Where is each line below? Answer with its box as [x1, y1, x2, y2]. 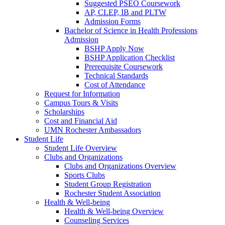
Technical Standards [84, 71, 148, 80]
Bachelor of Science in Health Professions [64, 26, 197, 35]
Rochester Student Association [64, 189, 161, 198]
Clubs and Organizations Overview [64, 162, 176, 171]
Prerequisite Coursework [84, 62, 163, 71]
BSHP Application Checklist [84, 53, 175, 62]
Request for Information [44, 89, 120, 98]
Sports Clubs [64, 171, 105, 180]
